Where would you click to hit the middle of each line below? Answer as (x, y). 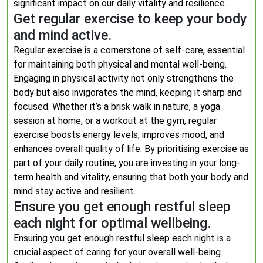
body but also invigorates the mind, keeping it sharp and (128, 92)
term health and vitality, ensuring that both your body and (131, 177)
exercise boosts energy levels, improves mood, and (119, 135)
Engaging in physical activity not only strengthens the (124, 78)
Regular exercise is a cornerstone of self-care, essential (129, 50)
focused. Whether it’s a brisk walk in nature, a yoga (117, 107)
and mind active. (63, 35)
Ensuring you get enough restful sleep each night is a (122, 238)
